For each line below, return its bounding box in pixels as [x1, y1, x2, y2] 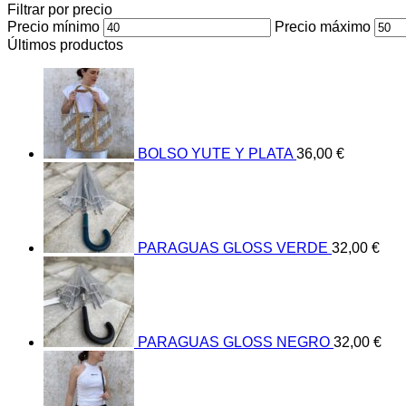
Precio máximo [275, 19, 371, 35]
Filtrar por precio [7, 2, 112, 18]
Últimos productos [7, 37, 123, 53]
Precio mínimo [7, 19, 100, 35]
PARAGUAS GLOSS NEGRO [138, 334, 330, 351]
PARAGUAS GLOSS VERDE [138, 240, 328, 256]
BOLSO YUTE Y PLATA [138, 146, 293, 162]
